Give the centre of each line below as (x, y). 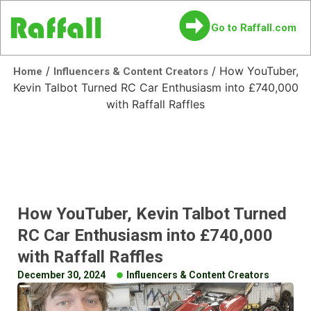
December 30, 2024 (61, 275)
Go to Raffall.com (254, 28)
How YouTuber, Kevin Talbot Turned (152, 214)
